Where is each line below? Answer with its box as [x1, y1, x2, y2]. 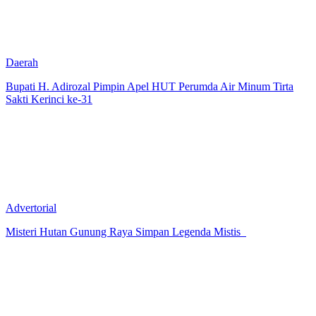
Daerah [6, 56, 38, 68]
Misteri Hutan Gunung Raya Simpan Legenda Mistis [6, 225, 246, 238]
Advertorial [6, 201, 56, 214]
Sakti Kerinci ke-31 [6, 92, 92, 105]
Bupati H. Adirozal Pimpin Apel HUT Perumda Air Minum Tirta [6, 80, 293, 92]
